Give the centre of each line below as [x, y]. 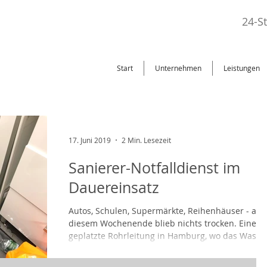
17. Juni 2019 [90, 140]
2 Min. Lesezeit [146, 140]
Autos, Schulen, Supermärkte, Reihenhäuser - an [165, 211]
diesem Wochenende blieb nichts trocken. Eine [162, 223]
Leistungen [242, 68]
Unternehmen [178, 68]
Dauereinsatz [114, 187]
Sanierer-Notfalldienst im [154, 168]
